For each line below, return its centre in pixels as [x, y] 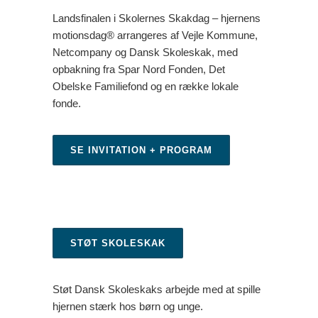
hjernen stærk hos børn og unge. [128, 306]
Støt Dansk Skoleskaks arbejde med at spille [157, 289]
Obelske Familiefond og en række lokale [146, 86]
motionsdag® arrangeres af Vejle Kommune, [155, 35]
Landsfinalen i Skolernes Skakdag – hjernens [157, 18]
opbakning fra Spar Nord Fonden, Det [139, 69]
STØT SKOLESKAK [118, 243]
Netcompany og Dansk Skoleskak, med [145, 52]
